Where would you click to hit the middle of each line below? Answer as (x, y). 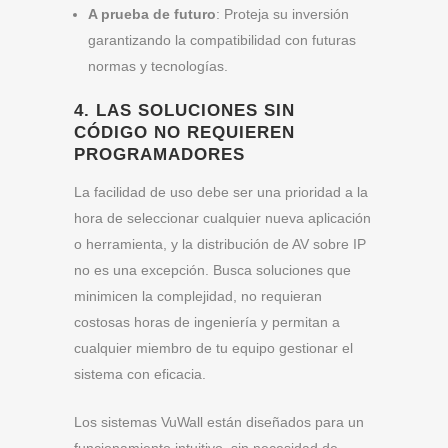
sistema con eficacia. (140, 373)
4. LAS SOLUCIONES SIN (184, 111)
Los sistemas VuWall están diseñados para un (219, 421)
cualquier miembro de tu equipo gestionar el (213, 347)
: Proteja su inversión (282, 13)
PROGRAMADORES (159, 155)
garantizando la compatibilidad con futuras (222, 39)
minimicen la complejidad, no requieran (198, 295)
